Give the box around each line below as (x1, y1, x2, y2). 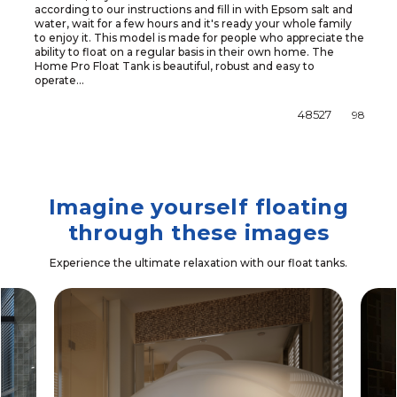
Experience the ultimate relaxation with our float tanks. (50, 255, 347, 269)
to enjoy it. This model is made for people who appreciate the (34, 30, 364, 44)
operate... (34, 73, 84, 87)
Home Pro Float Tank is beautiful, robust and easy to (34, 58, 315, 73)
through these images (67, 219, 330, 245)
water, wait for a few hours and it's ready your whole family (34, 16, 352, 30)
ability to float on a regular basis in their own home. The (34, 44, 334, 58)
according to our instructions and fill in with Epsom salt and (34, 2, 353, 16)
